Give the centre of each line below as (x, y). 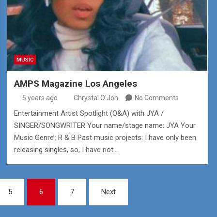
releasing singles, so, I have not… (66, 150)
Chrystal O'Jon (96, 98)
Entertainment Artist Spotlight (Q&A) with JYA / (89, 114)
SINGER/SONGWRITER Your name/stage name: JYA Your (105, 126)
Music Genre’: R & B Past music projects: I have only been (105, 138)
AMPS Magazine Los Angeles (75, 84)
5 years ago (40, 98)
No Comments (156, 98)
